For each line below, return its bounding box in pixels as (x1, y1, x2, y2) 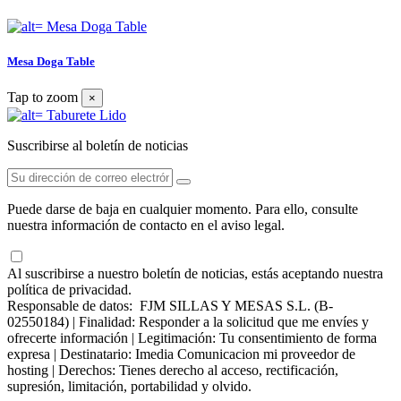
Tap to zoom (7, 89, 78, 105)
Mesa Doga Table (7, 54, 95, 68)
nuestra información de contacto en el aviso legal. (7, 217, 285, 233)
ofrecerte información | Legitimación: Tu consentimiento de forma (7, 329, 377, 346)
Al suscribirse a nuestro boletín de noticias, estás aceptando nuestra (7, 265, 383, 281)
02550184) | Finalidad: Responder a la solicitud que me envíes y (7, 313, 369, 329)
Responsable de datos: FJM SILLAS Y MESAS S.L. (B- (7, 297, 333, 313)
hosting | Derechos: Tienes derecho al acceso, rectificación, (7, 362, 338, 378)
